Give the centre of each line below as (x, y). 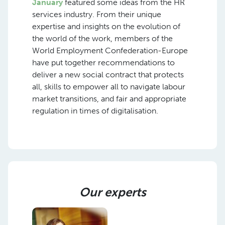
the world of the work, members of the (102, 38)
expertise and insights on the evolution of (106, 26)
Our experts (113, 192)
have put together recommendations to (103, 62)
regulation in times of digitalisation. (95, 110)
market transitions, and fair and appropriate (109, 98)
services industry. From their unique (97, 14)
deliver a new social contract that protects (108, 74)
